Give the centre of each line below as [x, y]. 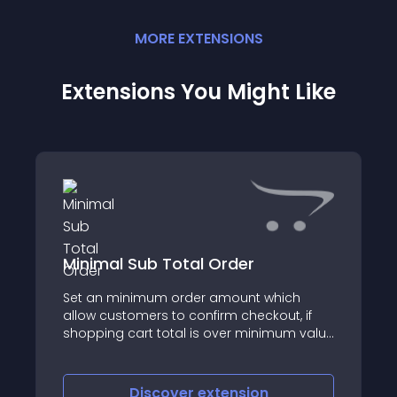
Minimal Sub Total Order [159, 263]
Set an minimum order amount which [182, 297]
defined [87, 350]
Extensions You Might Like [198, 92]
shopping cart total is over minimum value [198, 333]
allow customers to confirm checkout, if [187, 315]
